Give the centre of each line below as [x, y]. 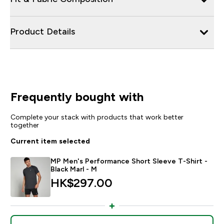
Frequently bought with [77, 96]
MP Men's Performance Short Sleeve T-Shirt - [129, 161]
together [24, 125]
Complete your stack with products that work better [97, 117]
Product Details [42, 31]
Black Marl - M [73, 169]
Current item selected [50, 141]
